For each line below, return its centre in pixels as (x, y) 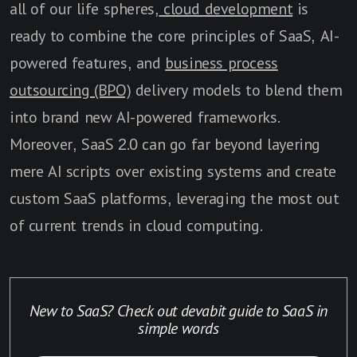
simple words (178, 329)
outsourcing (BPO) (71, 90)
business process (222, 63)
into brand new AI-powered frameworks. (145, 118)
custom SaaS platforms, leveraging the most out (175, 199)
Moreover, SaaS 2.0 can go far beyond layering (165, 145)
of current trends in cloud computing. (136, 226)
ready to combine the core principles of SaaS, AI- (175, 36)
